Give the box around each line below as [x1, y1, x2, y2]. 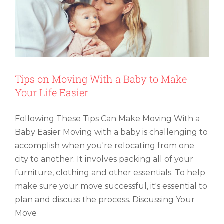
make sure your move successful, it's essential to [15, 181, 207, 191]
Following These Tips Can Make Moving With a [15, 113, 200, 123]
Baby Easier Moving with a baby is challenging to [15, 127, 208, 137]
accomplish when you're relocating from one [15, 140, 194, 150]
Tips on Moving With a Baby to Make [15, 72, 187, 85]
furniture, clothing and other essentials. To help [15, 167, 205, 177]
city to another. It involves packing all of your [15, 154, 193, 164]
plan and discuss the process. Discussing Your [15, 194, 195, 204]
